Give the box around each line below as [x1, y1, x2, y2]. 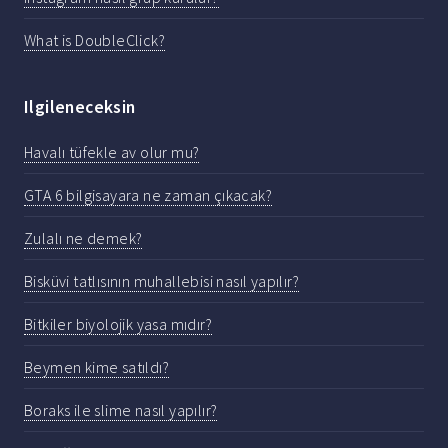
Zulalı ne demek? [24, 228, 143, 249]
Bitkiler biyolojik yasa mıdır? [24, 314, 212, 335]
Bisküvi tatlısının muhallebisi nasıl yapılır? [24, 271, 299, 292]
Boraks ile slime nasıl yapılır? [24, 400, 218, 421]
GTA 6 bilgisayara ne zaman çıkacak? [24, 185, 272, 206]
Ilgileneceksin [24, 95, 136, 118]
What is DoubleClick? [24, 29, 165, 50]
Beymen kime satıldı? [24, 357, 169, 378]
